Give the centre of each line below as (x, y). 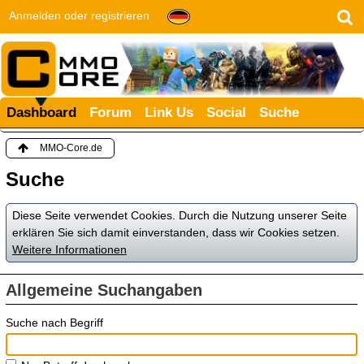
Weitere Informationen (69, 249)
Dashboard (41, 112)
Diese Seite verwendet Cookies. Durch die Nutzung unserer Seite (180, 215)
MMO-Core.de (71, 147)
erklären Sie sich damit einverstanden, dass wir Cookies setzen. (176, 232)
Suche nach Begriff (54, 322)
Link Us (169, 112)
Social (226, 112)
